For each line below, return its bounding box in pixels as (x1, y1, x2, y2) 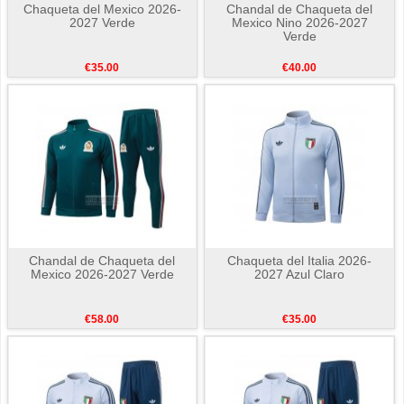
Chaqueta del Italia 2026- (227, 253, 372, 269)
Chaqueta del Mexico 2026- (23, 2, 181, 17)
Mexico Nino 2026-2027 (231, 15, 368, 31)
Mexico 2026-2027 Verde (30, 267, 174, 282)
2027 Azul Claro (254, 267, 345, 282)
